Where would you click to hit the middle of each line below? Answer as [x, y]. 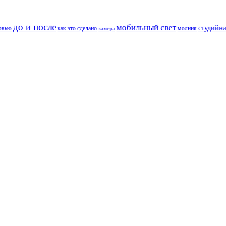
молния [187, 29]
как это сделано [77, 29]
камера [107, 29]
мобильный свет [146, 28]
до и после [35, 27]
